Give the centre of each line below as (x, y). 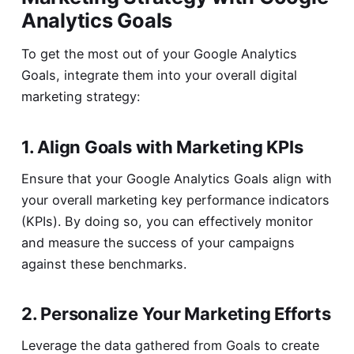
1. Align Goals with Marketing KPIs (162, 147)
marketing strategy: (80, 96)
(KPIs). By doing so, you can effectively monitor (167, 221)
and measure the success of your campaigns (158, 242)
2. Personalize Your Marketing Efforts (176, 314)
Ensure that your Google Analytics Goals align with (176, 178)
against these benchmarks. (104, 264)
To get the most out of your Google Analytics (159, 53)
